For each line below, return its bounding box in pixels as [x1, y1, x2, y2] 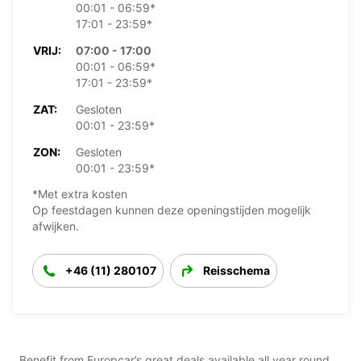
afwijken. [32, 218, 79, 233]
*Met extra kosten [32, 186, 127, 201]
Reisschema [203, 263, 270, 277]
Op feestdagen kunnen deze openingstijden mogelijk [32, 202, 311, 217]
